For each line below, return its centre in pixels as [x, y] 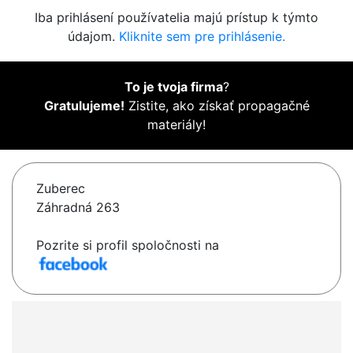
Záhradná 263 [78, 208]
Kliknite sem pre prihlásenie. [202, 37]
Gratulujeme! [84, 106]
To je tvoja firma [173, 87]
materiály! [176, 125]
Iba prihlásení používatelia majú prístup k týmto [176, 18]
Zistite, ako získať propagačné [217, 106]
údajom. [93, 37]
